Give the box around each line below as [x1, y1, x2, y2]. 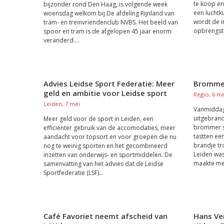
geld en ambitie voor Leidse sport [43, 88, 167, 98]
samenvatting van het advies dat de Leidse [43, 159, 163, 168]
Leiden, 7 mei [43, 100, 80, 107]
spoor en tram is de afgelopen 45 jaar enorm [43, 27, 171, 35]
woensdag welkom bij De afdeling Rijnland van [43, 9, 174, 17]
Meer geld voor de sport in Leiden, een [43, 114, 153, 123]
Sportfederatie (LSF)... [43, 168, 103, 177]
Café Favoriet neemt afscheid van [43, 211, 167, 221]
